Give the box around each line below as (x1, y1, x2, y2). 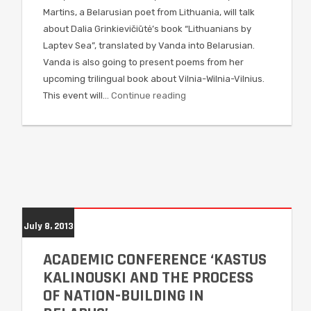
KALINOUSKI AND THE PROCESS (43, 267, 253, 288)
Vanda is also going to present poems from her (43, 57, 244, 67)
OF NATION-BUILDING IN (43, 285, 204, 306)
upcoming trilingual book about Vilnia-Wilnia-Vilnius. (43, 74, 264, 84)
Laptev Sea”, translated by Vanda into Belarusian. (43, 40, 255, 51)
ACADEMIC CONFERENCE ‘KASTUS (43, 249, 267, 270)
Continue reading (111, 90, 186, 101)
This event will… (43, 90, 111, 101)
